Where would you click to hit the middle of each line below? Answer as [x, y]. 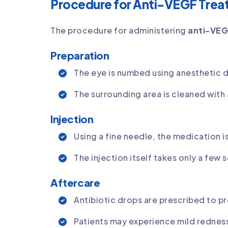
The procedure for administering [119, 31]
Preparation [80, 55]
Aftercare [75, 183]
